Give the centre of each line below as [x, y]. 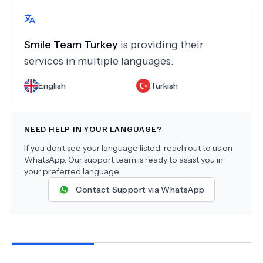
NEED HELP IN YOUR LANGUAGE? [93, 129]
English [52, 86]
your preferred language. [72, 171]
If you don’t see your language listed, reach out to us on [128, 148]
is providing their [162, 45]
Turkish [164, 86]
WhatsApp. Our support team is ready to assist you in [124, 160]
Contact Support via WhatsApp [140, 190]
